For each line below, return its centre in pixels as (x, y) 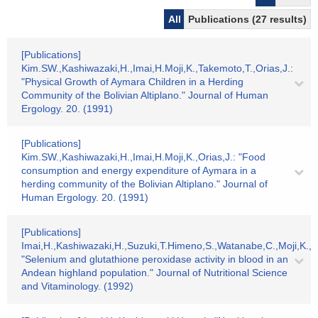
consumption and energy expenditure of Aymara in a (139, 170)
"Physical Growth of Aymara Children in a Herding (132, 82)
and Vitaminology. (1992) (77, 286)
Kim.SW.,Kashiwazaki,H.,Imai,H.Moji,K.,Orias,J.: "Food (143, 157)
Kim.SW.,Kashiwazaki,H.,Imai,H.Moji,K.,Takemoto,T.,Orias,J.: (157, 68)
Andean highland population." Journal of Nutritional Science (154, 273)
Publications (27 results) (247, 19)
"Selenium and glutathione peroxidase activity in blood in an (155, 259)
